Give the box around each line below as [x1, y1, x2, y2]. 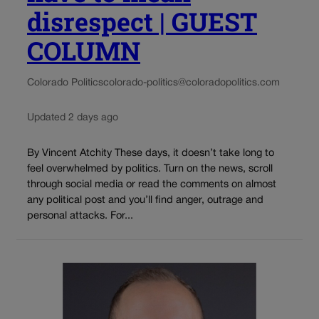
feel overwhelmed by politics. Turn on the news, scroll [27, 164, 273, 174]
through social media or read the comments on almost [27, 179, 276, 189]
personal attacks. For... [27, 211, 133, 221]
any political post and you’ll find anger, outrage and [27, 195, 263, 205]
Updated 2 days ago [27, 113, 118, 122]
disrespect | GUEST [27, 4, 257, 38]
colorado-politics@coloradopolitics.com [103, 78, 280, 88]
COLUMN [27, 33, 140, 68]
